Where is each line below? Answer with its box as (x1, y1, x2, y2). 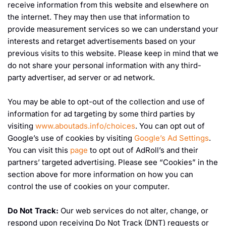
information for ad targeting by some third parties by (8, 109, 195, 119)
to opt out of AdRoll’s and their (88, 145, 198, 155)
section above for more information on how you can (8, 169, 193, 180)
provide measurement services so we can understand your (8, 24, 218, 34)
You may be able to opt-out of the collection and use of (8, 97, 205, 107)
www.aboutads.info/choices (35, 121, 135, 131)
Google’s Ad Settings (134, 133, 209, 143)
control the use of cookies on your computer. (8, 182, 169, 192)
